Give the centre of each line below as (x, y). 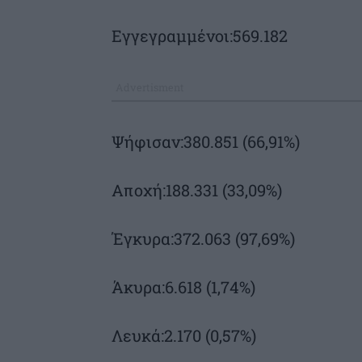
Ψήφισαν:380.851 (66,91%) (206, 141)
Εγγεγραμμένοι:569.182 (200, 36)
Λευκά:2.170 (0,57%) (184, 335)
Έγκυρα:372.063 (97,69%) (203, 238)
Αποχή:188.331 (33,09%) (197, 189)
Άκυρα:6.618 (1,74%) (183, 286)
